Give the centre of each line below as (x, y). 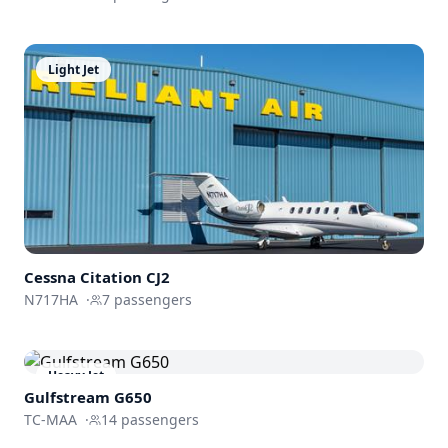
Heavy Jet (76, 376)
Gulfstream (67, 397)
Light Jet (73, 69)
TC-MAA (50, 420)
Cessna (50, 277)
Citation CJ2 (125, 277)
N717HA (51, 300)
